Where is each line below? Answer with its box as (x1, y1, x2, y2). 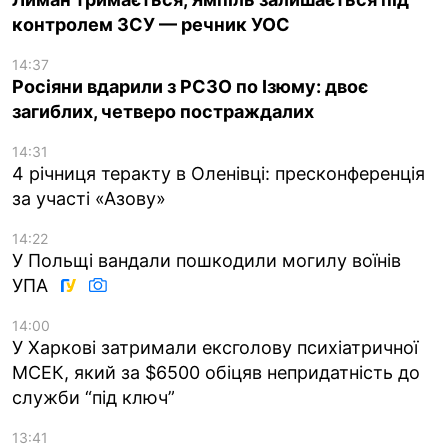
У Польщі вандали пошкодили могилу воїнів (12, 249, 401, 271)
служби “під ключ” (12, 386, 175, 408)
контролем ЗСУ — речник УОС (12, 13, 290, 35)
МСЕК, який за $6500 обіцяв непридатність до (12, 361, 420, 383)
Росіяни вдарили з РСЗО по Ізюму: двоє (12, 75, 368, 97)
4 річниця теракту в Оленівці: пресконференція (12, 162, 425, 184)
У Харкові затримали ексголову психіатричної (12, 336, 418, 358)
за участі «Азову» (12, 187, 166, 209)
